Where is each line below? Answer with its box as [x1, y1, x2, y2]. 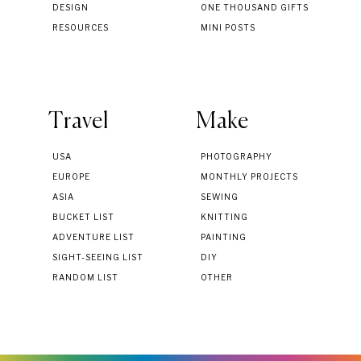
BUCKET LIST [52, 211, 114, 222]
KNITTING [201, 211, 248, 222]
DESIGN [52, 2, 89, 12]
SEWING [201, 191, 239, 201]
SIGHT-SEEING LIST [52, 251, 143, 262]
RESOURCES [52, 22, 109, 32]
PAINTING [201, 231, 247, 242]
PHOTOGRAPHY [201, 151, 272, 161]
